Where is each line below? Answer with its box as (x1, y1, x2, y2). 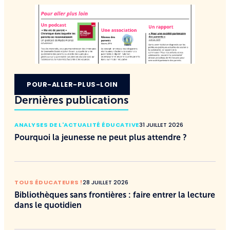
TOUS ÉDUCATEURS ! (14, 178, 83, 186)
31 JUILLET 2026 (139, 120, 183, 129)
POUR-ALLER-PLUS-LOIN (27, 80, 118, 89)
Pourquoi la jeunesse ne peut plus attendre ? (14, 132, 187, 142)
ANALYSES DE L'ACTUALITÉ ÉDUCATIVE (14, 120, 139, 129)
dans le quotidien (14, 200, 82, 209)
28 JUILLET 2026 (82, 178, 128, 186)
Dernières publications (14, 93, 128, 106)
